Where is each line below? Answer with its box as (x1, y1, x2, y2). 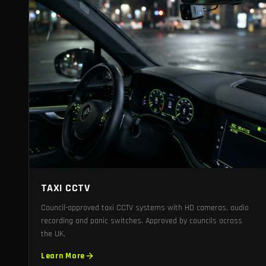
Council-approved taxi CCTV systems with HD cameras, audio (41, 202, 249, 213)
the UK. (41, 228, 65, 239)
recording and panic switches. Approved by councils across (41, 215, 242, 226)
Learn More (41, 250, 85, 261)
